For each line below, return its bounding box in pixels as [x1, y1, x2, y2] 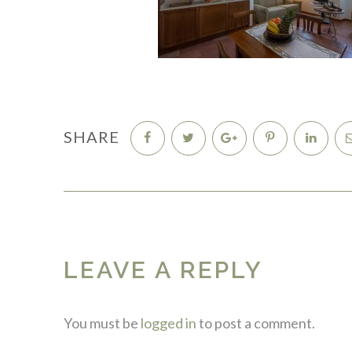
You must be [63, 314, 141, 332]
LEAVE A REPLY [63, 256, 263, 284]
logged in [140, 314, 196, 332]
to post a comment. [196, 314, 315, 332]
